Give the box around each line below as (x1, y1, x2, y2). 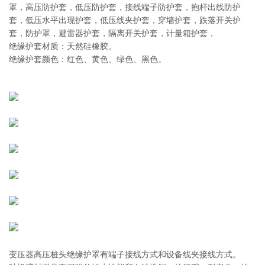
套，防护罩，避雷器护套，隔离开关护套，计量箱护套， (9, 28, 216, 38)
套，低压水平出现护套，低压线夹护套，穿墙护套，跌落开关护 (9, 15, 241, 25)
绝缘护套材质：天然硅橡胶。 (9, 41, 117, 51)
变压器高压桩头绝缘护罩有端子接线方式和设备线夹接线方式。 (9, 250, 241, 259)
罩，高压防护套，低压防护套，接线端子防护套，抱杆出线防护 (9, 2, 241, 12)
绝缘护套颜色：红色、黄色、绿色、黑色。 (9, 54, 166, 64)
